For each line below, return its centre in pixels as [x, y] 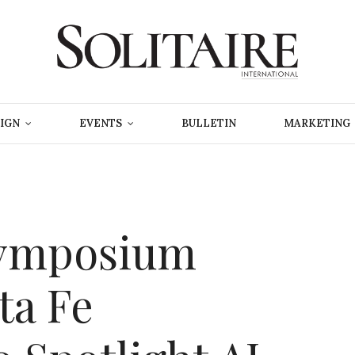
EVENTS [101, 124]
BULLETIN [209, 124]
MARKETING [317, 124]
